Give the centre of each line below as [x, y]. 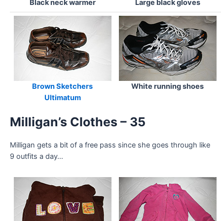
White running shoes [167, 87]
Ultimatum [62, 98]
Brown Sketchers [62, 87]
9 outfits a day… [37, 157]
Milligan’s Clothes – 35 [78, 122]
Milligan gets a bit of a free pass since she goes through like [110, 145]
